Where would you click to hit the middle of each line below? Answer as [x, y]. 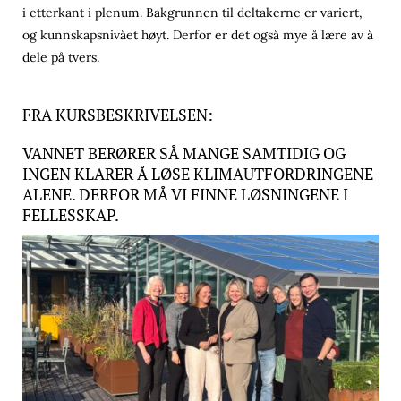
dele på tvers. [63, 57]
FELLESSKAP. [71, 215]
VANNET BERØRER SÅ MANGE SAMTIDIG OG [184, 153]
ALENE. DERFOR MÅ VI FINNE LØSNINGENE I [185, 194]
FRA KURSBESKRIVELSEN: [119, 115]
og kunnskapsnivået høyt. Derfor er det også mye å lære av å [198, 35]
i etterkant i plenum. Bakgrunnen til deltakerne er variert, [192, 13]
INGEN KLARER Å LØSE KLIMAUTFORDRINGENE [198, 174]
